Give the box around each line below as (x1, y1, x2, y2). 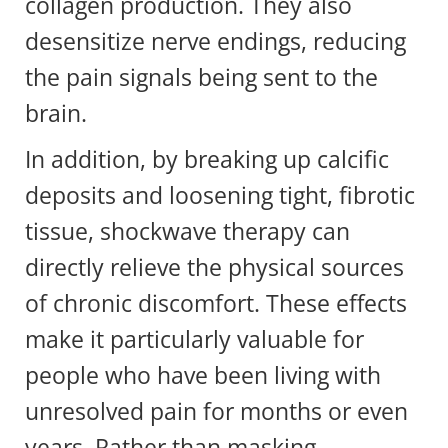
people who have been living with (25, 358, 381, 391)
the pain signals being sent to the (25, 60, 378, 93)
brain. (25, 96, 93, 129)
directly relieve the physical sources (25, 250, 404, 283)
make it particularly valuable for (25, 322, 364, 355)
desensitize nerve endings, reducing (25, 24, 406, 57)
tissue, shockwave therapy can (25, 214, 350, 247)
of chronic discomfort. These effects (25, 286, 407, 319)
